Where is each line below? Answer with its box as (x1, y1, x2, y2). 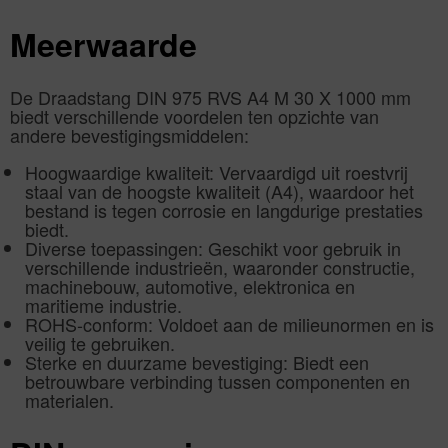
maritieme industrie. (25, 291, 182, 318)
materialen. (25, 386, 114, 413)
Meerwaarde (10, 21, 197, 68)
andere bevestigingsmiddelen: (10, 121, 249, 148)
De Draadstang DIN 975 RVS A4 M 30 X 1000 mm (10, 83, 411, 110)
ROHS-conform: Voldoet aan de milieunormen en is (25, 310, 434, 337)
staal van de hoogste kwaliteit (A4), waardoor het (25, 177, 414, 204)
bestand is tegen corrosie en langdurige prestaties (25, 196, 423, 223)
